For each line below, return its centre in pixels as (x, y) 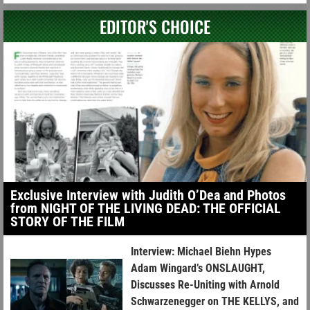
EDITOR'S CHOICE (155, 27)
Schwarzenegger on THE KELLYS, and (215, 301)
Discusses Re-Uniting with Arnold (206, 284)
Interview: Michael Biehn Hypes (201, 251)
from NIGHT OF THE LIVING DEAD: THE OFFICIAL (146, 208)
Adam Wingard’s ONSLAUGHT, (198, 268)
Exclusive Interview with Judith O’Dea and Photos (148, 195)
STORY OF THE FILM (67, 221)
